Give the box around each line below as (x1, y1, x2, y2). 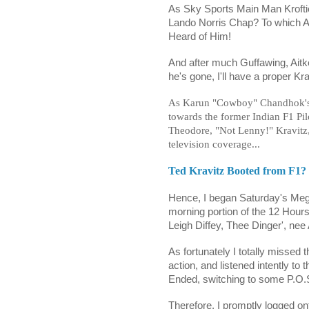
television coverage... (168, 139, 260, 150)
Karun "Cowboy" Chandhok (183, 97, 305, 109)
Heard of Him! (168, 31, 231, 43)
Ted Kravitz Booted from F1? (168, 165, 306, 177)
